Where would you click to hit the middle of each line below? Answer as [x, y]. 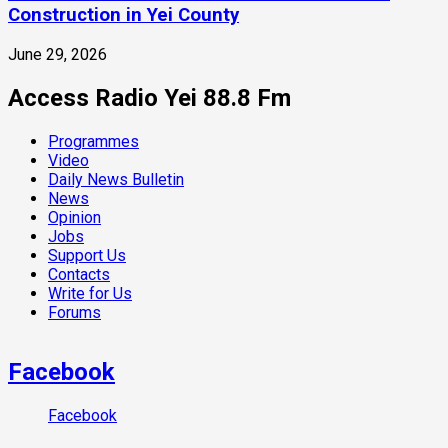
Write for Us [90, 293]
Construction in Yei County [123, 15]
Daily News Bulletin [116, 179]
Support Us [87, 255]
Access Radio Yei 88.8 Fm [149, 97]
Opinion [74, 217]
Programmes [93, 141]
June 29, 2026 [57, 55]
